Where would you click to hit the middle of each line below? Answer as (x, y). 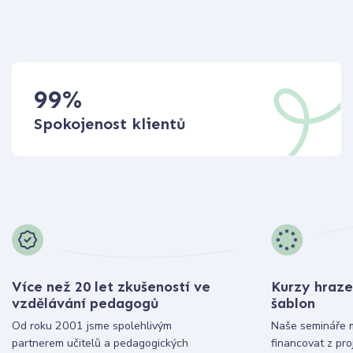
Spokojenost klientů (110, 124)
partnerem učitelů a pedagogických (100, 343)
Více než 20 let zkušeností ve (111, 286)
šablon (293, 303)
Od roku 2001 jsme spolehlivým (92, 325)
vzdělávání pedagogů (85, 303)
